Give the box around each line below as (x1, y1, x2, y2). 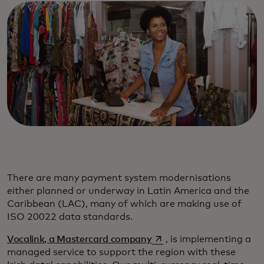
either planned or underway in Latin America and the (7, 186, 249, 196)
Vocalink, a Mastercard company (7, 235, 152, 244)
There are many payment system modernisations (7, 173, 231, 183)
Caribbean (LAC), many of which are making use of (7, 199, 242, 209)
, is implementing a (165, 235, 251, 244)
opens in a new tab (151, 234, 234, 243)
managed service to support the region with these (7, 247, 236, 257)
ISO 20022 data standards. (7, 212, 133, 222)
